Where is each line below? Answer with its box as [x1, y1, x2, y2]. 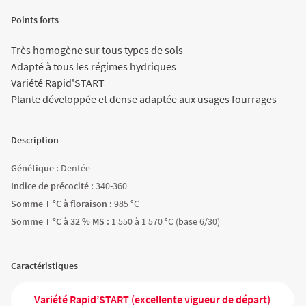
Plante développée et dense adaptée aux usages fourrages [11, 92, 277, 106]
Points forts [11, 14, 59, 26]
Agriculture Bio [22, 3, 83, 16]
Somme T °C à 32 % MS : [11, 215, 109, 227]
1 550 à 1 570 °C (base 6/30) [111, 215, 220, 227]
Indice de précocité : [11, 180, 94, 192]
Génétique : [11, 162, 59, 174]
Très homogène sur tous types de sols [11, 43, 183, 57]
